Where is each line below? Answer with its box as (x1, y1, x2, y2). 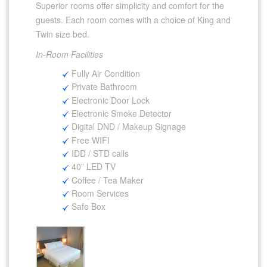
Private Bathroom (72, 80, 137, 93)
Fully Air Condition (72, 67, 140, 79)
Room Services (72, 187, 129, 199)
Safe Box (72, 200, 105, 213)
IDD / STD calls (72, 147, 129, 159)
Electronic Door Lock (72, 94, 150, 106)
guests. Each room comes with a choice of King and (36, 13, 231, 26)
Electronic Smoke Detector (72, 107, 172, 119)
